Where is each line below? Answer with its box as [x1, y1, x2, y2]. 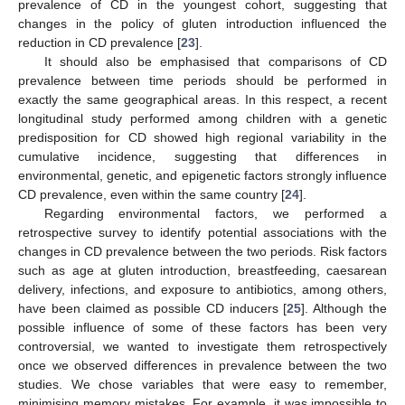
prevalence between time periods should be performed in [18, 73, 387, 89]
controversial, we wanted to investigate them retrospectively [18, 339, 387, 354]
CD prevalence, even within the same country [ [18, 187, 285, 202]
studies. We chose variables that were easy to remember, [18, 377, 387, 392]
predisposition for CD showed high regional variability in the [18, 130, 387, 146]
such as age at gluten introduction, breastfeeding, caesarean [18, 263, 387, 278]
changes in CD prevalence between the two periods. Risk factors [18, 244, 387, 259]
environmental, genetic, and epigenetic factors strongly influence [18, 168, 387, 184]
